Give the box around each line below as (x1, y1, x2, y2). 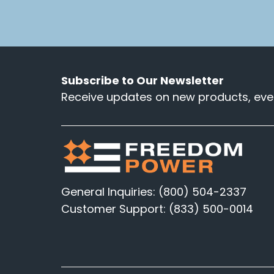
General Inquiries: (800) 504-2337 (61, 183, 246, 199)
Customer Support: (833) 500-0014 (61, 201, 253, 217)
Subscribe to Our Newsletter (61, 73, 224, 88)
